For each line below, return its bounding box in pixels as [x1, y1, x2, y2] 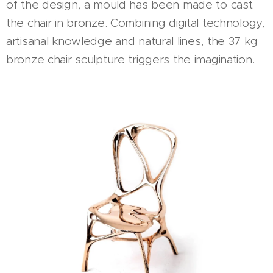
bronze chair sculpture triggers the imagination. [6, 52, 258, 67]
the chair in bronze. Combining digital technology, [6, 16, 264, 30]
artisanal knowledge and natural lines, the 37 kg [6, 34, 258, 49]
